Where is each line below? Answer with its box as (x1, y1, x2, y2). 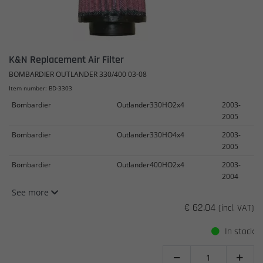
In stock (222, 225, 254, 238)
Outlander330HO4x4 (117, 130, 184, 140)
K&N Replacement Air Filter (9, 53, 124, 66)
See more (12, 187, 51, 198)
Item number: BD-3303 (9, 84, 72, 92)
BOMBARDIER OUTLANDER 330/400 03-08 (9, 69, 147, 79)
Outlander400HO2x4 (117, 160, 184, 170)
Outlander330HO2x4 (117, 100, 184, 110)
